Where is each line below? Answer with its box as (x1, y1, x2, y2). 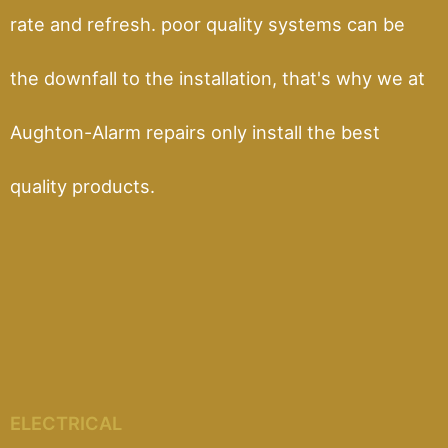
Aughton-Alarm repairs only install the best (10, 120, 380, 143)
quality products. (10, 174, 155, 197)
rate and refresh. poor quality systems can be (10, 12, 405, 35)
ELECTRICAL (10, 411, 122, 434)
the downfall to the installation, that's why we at (10, 66, 425, 89)
